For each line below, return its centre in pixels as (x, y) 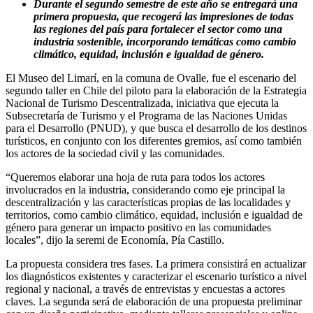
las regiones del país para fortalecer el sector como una (158, 29)
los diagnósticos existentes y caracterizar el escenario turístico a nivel (156, 277)
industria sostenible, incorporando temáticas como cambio (165, 42)
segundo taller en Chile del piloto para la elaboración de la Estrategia (156, 91)
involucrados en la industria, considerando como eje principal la (145, 190)
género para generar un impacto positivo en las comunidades (138, 228)
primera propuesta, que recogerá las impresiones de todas (163, 17)
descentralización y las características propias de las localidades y (148, 203)
